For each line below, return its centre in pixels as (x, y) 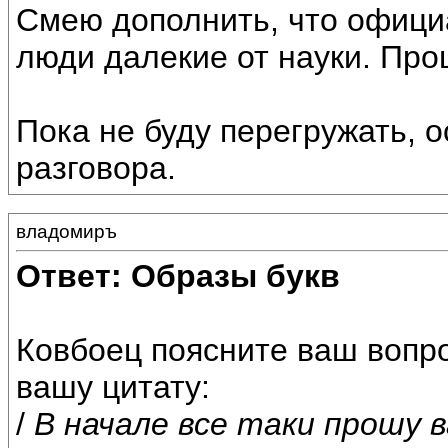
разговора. (96, 168)
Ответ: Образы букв (178, 276)
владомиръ (66, 231)
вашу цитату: (113, 387)
